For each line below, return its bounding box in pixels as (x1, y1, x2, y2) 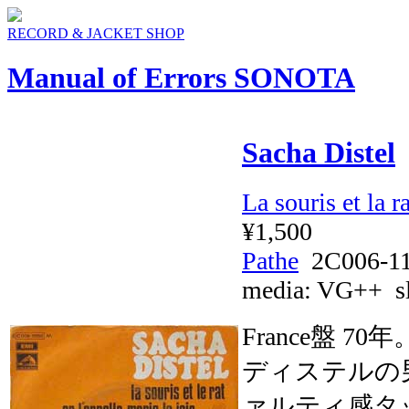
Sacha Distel (242, 135, 395, 169)
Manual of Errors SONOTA (7, 61, 355, 95)
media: (242, 275, 317, 304)
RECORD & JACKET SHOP (7, 26, 184, 41)
